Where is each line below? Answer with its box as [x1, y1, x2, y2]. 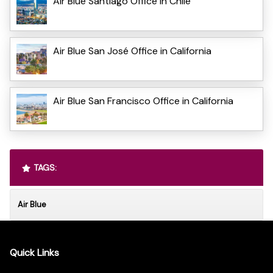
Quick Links [10, 246, 59, 260]
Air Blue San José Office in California [53, 44, 211, 57]
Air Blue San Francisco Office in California [53, 94, 233, 107]
